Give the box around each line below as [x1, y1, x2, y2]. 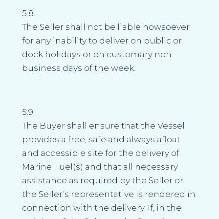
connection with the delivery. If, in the [22, 202, 181, 213]
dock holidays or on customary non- [22, 49, 175, 59]
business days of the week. [22, 63, 135, 73]
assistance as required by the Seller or [22, 175, 183, 185]
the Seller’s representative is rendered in [22, 189, 196, 199]
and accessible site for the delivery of [22, 148, 179, 158]
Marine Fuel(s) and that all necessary [22, 161, 178, 172]
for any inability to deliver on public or [22, 35, 182, 45]
